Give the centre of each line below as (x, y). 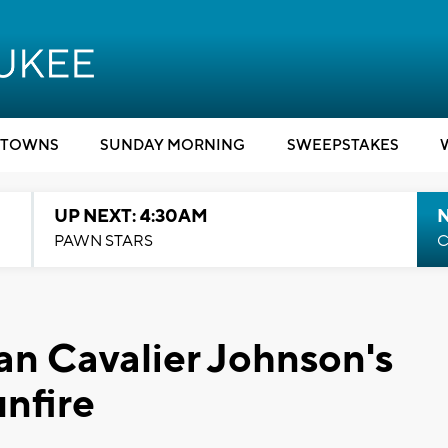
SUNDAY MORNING (172, 145)
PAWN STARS (103, 241)
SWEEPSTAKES (342, 145)
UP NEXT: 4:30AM (130, 216)
